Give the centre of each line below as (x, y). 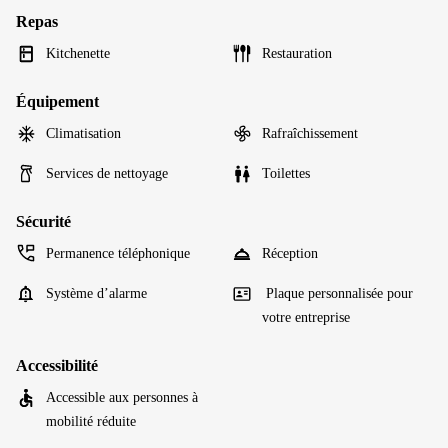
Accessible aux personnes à (122, 397)
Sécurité (43, 221)
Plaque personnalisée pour (337, 293)
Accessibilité (57, 365)
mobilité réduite (91, 421)
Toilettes (286, 173)
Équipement (57, 101)
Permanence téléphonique (118, 253)
